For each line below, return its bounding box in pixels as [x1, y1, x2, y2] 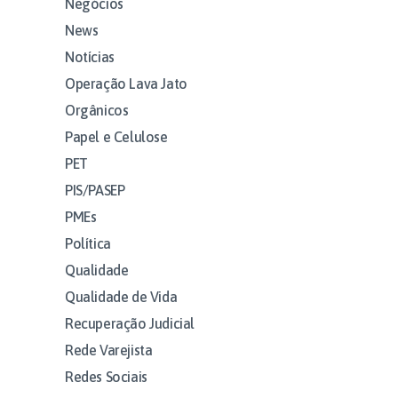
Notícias [65, 48, 115, 65]
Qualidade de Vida [65, 288, 178, 305]
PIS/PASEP [65, 181, 125, 198]
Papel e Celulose [65, 128, 168, 145]
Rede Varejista [65, 341, 153, 358]
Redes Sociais [65, 368, 147, 385]
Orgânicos [65, 101, 129, 118]
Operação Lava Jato [65, 75, 187, 92]
